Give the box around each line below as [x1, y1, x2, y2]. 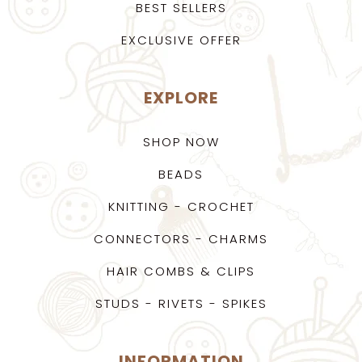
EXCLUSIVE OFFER [120, 32, 242, 48]
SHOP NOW [142, 133, 220, 150]
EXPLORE [144, 86, 218, 109]
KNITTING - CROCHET [107, 198, 255, 215]
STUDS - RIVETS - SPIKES [95, 295, 267, 312]
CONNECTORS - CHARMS [94, 230, 268, 247]
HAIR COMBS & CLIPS [107, 263, 255, 280]
